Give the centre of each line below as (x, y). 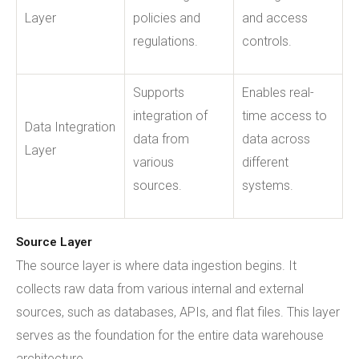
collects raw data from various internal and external (160, 288)
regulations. (165, 41)
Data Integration (70, 127)
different (265, 162)
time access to (284, 115)
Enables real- (278, 92)
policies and (167, 18)
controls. (267, 41)
